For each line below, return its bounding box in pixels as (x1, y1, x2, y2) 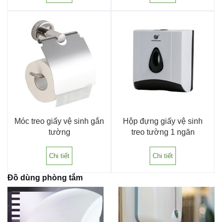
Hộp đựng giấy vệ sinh (123, 116, 203, 125)
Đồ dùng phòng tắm (7, 173, 83, 182)
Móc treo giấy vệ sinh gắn (14, 116, 104, 125)
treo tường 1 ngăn (131, 127, 195, 136)
